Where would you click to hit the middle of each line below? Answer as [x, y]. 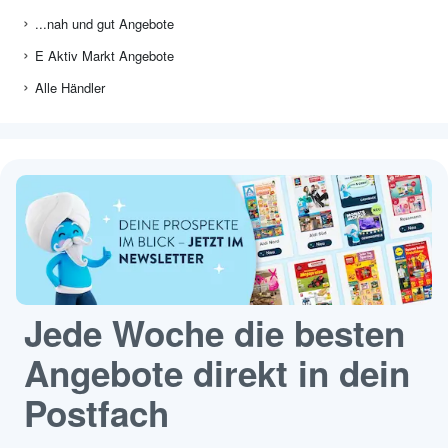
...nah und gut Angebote [104, 24]
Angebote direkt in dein [217, 373]
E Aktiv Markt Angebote [104, 56]
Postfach [96, 413]
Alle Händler [70, 88]
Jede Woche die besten [214, 333]
